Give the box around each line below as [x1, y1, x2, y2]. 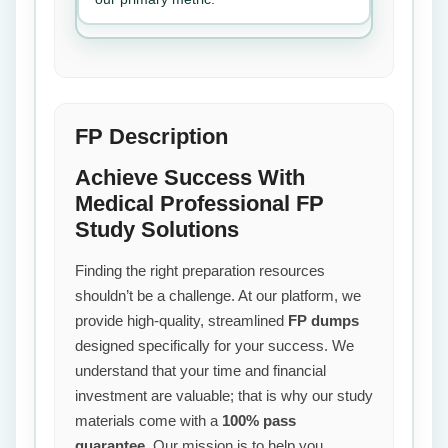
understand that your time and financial [75, 362, 326, 379]
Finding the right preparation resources [75, 262, 325, 279]
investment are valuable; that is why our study [75, 387, 373, 404]
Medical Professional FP [75, 191, 324, 216]
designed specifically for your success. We [75, 337, 354, 354]
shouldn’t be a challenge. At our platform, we [75, 287, 361, 304]
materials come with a [75, 412, 222, 429]
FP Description [75, 124, 228, 149]
